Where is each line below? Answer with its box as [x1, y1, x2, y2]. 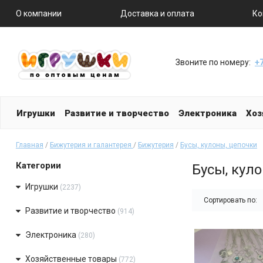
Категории [15, 160, 61, 171]
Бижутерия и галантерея [49, 141, 133, 149]
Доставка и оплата [120, 9, 194, 18]
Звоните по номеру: [175, 57, 251, 67]
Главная [15, 141, 43, 149]
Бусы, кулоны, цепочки [180, 141, 257, 149]
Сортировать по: [203, 196, 259, 204]
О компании [15, 9, 62, 18]
